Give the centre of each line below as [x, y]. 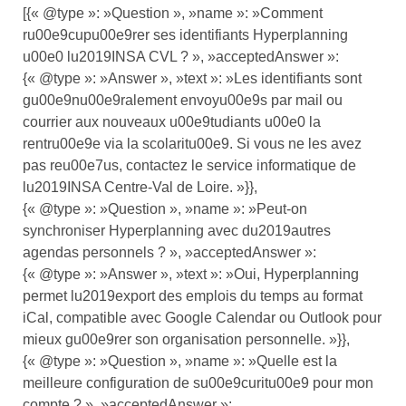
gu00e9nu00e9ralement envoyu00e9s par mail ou [183, 100]
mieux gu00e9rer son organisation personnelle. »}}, [186, 339]
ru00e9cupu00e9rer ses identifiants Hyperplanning [185, 34]
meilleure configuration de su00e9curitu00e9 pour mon [198, 382]
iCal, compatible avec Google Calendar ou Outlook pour [202, 317]
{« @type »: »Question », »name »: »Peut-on [165, 208]
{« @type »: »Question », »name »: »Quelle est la [180, 361]
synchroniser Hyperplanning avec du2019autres [177, 230]
